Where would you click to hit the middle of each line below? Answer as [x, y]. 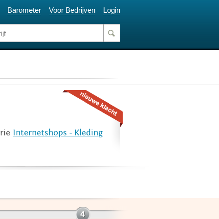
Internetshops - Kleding [58, 133]
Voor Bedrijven [72, 10]
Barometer [24, 10]
